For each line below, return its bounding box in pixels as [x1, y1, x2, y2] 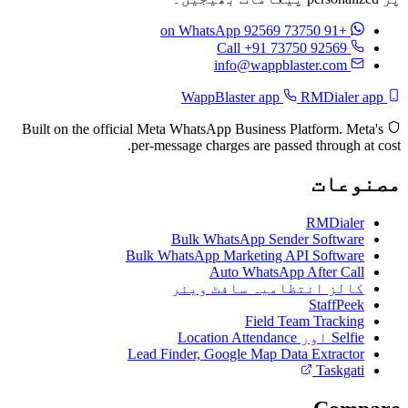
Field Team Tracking [246, 312, 365, 329]
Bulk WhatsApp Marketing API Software [127, 247, 365, 263]
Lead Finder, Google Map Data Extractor [128, 345, 365, 362]
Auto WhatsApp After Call [210, 263, 365, 280]
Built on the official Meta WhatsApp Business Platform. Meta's [23, 121, 384, 138]
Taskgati [317, 362, 365, 378]
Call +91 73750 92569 [218, 40, 348, 56]
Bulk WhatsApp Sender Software [172, 230, 365, 247]
